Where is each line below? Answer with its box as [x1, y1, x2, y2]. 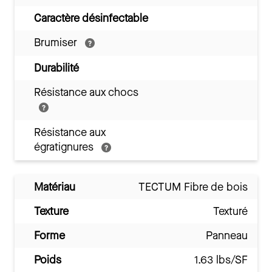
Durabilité [34, 60, 79, 75]
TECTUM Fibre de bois [138, 179, 248, 194]
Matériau [34, 179, 75, 194]
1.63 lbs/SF [194, 252, 248, 267]
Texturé [213, 203, 248, 219]
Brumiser [34, 35, 80, 50]
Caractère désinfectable [34, 10, 148, 25]
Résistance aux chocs [34, 84, 138, 100]
